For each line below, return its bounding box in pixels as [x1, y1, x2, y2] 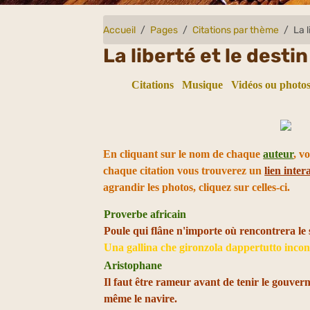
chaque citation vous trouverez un [103, 165, 265, 176]
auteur [263, 148, 294, 160]
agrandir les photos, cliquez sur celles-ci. [103, 181, 291, 193]
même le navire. [104, 293, 178, 304]
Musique [181, 79, 223, 91]
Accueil [103, 24, 136, 36]
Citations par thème [192, 24, 280, 36]
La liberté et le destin [103, 44, 309, 67]
